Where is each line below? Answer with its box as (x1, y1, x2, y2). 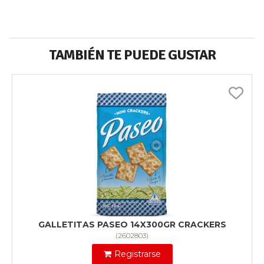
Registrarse (114, 249, 161, 260)
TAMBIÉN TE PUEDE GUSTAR (48, 46, 216, 64)
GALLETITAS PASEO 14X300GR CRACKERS (38, 219, 226, 230)
